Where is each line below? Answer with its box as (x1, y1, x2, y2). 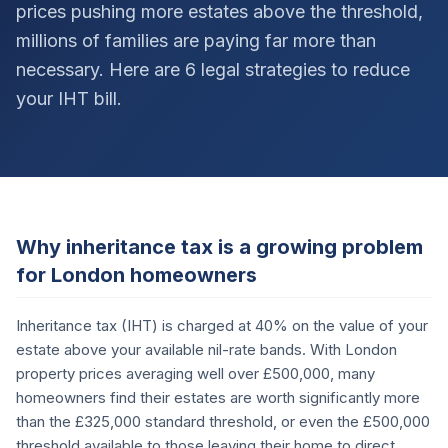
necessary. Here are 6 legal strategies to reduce (16, 59, 410, 80)
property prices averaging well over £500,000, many (16, 364, 375, 383)
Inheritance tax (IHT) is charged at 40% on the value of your (16, 316, 428, 335)
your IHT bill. (16, 88, 122, 109)
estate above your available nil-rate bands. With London (16, 340, 397, 359)
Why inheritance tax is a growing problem (16, 235, 423, 259)
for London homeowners (16, 263, 257, 287)
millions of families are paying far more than (16, 30, 376, 51)
